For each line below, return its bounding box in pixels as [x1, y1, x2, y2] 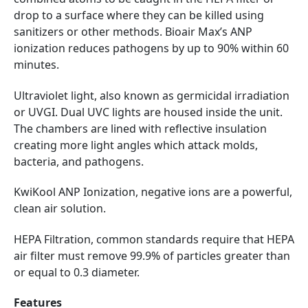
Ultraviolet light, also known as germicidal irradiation [14, 87, 289, 103]
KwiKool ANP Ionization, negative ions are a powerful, [14, 184, 292, 200]
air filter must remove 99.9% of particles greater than [14, 247, 290, 263]
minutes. [14, 57, 59, 73]
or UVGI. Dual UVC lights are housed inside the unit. [14, 104, 283, 120]
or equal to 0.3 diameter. [14, 264, 140, 280]
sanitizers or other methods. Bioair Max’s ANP [14, 24, 252, 40]
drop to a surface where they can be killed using [14, 8, 264, 23]
